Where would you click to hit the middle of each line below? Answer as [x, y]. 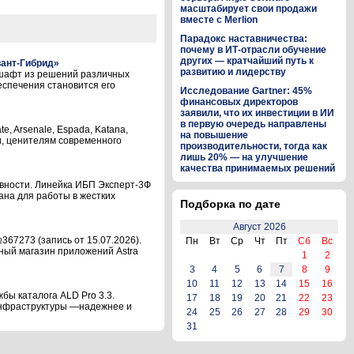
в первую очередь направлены [253, 124]
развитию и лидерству [233, 72]
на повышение [214, 135]
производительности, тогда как [254, 146]
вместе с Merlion [219, 20]
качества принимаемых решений [258, 168]
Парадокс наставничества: [244, 39]
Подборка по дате [230, 204]
